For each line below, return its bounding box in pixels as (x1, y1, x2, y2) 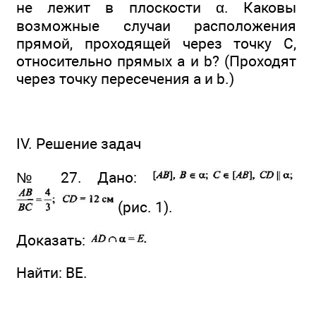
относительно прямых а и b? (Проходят (16, 51, 296, 70)
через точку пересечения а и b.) (16, 69, 234, 87)
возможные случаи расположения (16, 16, 296, 35)
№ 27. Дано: (16, 168, 152, 186)
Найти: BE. (16, 264, 87, 282)
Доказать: (16, 231, 89, 250)
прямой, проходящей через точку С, (16, 34, 296, 52)
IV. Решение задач (16, 135, 141, 153)
